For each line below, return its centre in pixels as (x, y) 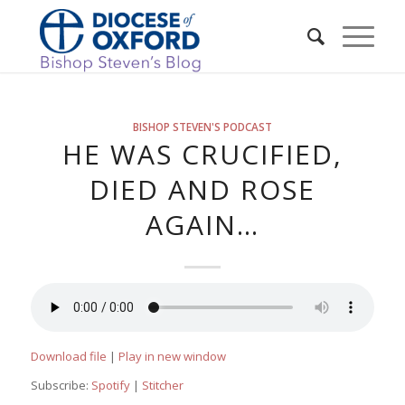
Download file (68, 357)
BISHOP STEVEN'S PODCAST (202, 127)
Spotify (110, 386)
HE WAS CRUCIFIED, (202, 154)
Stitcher (162, 386)
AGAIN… (202, 225)
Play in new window (172, 357)
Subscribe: (61, 386)
